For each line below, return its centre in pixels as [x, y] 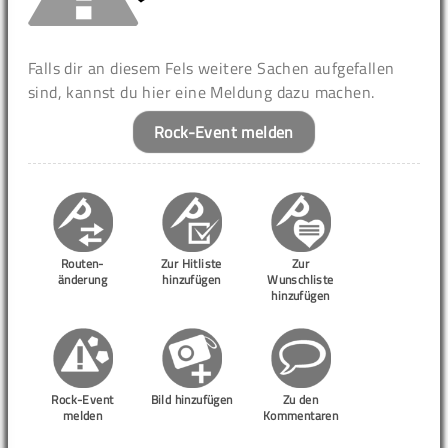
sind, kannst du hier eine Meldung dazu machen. [201, 91]
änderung [82, 279]
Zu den [300, 399]
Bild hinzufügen [191, 399]
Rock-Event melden [224, 131]
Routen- [82, 263]
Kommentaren [300, 415]
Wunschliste [300, 279]
